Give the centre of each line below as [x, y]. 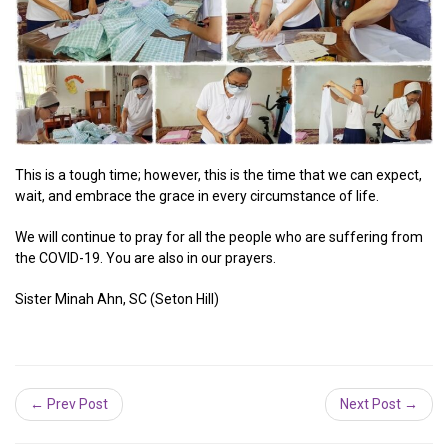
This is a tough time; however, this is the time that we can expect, [218, 175]
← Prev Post [69, 404]
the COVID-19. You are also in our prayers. [145, 258]
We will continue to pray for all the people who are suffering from [219, 237]
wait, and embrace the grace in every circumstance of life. [197, 196]
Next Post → [379, 404]
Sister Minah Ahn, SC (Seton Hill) [117, 299]
